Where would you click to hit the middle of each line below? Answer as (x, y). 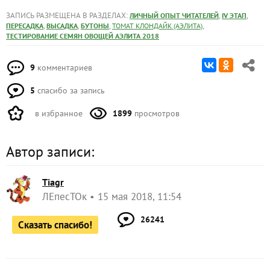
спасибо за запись (70, 90)
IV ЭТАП (234, 15)
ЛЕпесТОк (64, 196)
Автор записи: (50, 151)
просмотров (156, 113)
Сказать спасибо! (55, 224)
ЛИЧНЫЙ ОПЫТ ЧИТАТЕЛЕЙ (174, 15)
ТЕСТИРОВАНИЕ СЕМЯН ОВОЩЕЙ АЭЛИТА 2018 (83, 36)
